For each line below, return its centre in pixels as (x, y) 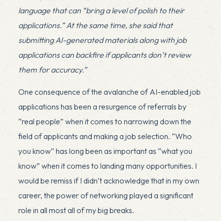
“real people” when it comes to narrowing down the (105, 121)
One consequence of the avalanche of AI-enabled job (109, 92)
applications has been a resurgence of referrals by (102, 106)
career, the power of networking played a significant (106, 195)
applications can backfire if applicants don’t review (104, 55)
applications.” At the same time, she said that (95, 25)
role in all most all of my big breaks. (76, 210)
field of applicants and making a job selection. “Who (105, 136)
